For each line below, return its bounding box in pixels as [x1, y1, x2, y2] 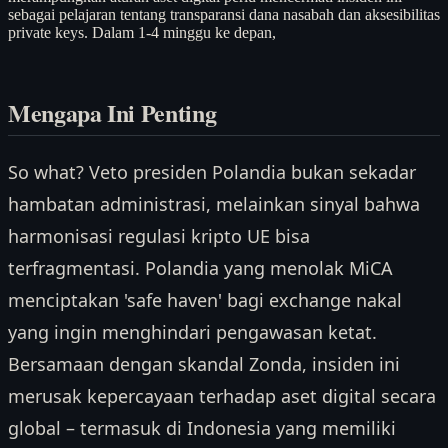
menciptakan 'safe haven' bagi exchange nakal [8, 288, 402, 313]
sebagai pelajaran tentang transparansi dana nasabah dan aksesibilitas [8, 5, 440, 23]
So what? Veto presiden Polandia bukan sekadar [8, 160, 416, 185]
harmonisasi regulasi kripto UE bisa [8, 224, 310, 249]
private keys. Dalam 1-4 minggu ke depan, [8, 23, 276, 41]
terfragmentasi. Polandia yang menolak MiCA [8, 256, 393, 281]
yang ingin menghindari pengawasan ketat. [8, 320, 377, 345]
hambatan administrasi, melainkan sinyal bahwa [8, 192, 420, 217]
